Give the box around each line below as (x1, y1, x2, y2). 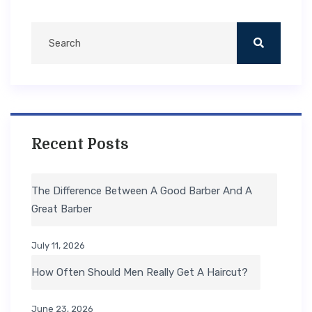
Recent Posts (31, 136, 129, 153)
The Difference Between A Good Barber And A (31, 185, 252, 198)
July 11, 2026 (31, 240, 85, 251)
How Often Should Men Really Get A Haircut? (31, 266, 248, 279)
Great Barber (31, 203, 92, 216)
